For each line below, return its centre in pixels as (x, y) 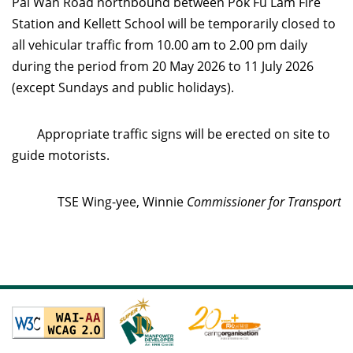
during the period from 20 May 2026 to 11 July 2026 (163, 66)
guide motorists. (61, 155)
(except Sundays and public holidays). (123, 87)
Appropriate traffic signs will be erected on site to (171, 134)
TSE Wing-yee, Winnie (122, 202)
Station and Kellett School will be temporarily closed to (174, 24)
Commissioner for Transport (264, 202)
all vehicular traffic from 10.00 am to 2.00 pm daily (160, 45)
